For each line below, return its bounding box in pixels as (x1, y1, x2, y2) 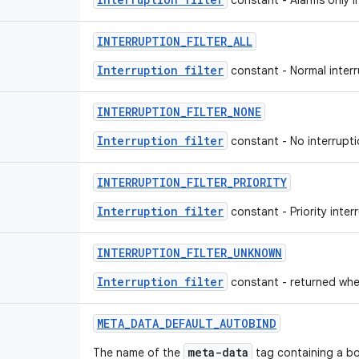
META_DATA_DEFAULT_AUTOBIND (97, 316, 276, 331)
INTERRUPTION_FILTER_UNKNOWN (97, 245, 282, 260)
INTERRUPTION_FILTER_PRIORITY (97, 175, 287, 190)
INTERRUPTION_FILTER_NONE (97, 104, 261, 119)
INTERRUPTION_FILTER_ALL (97, 34, 252, 49)
